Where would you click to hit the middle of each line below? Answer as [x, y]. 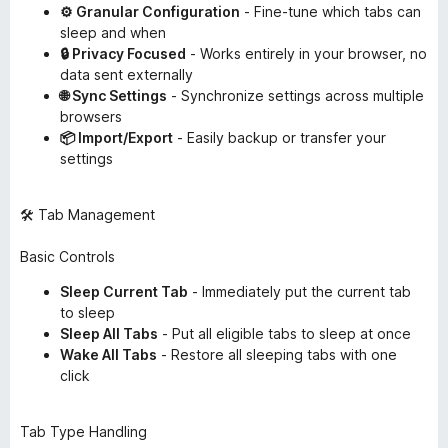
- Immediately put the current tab [299, 291]
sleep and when [113, 32]
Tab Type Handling [83, 431]
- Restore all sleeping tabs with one [277, 354]
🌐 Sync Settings [113, 95]
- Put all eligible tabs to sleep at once [284, 333]
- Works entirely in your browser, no [306, 53]
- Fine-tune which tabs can [330, 11]
